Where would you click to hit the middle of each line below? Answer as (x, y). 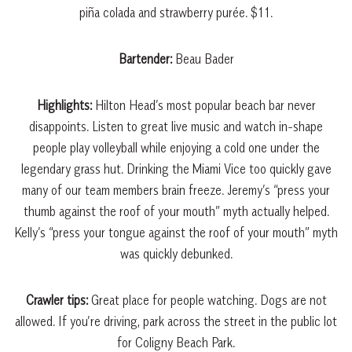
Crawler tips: (58, 300)
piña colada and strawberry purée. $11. (176, 12)
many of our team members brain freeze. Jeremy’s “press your (176, 190)
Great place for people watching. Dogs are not (209, 300)
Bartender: (147, 59)
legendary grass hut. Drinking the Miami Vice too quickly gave (176, 169)
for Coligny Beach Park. (176, 342)
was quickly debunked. (176, 253)
